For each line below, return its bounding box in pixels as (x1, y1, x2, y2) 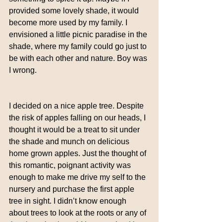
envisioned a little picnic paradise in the (9, 30, 149, 39)
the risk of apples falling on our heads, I (9, 113, 148, 122)
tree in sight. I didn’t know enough (9, 197, 128, 205)
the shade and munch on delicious (9, 137, 131, 146)
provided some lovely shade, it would (9, 6, 141, 15)
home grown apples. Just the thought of (9, 149, 148, 158)
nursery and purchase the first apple (9, 185, 136, 193)
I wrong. (9, 66, 37, 74)
